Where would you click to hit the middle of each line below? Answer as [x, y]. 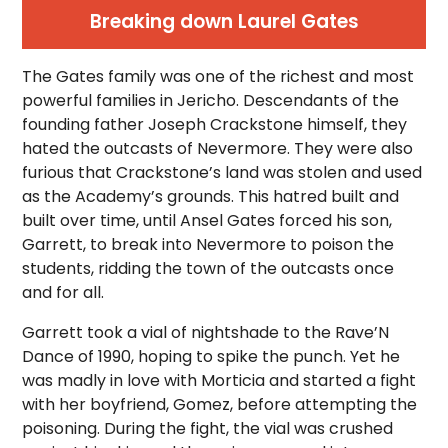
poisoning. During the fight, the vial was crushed [208, 428]
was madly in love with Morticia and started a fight [219, 380]
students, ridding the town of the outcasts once [208, 268]
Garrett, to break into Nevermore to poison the [208, 244]
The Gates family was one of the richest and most [218, 76]
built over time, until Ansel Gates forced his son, [207, 220]
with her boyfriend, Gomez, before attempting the [220, 404]
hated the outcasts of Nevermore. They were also [218, 148]
